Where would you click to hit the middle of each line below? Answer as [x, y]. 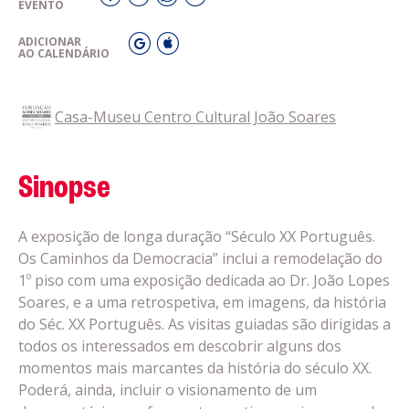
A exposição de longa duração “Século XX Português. [197, 236]
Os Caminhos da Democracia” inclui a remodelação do [200, 258]
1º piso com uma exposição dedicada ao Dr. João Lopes [204, 280]
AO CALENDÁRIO [64, 53]
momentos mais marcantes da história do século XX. [195, 368]
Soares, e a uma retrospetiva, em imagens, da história [202, 302]
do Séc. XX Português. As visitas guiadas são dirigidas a [204, 324]
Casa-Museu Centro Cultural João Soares [195, 116]
